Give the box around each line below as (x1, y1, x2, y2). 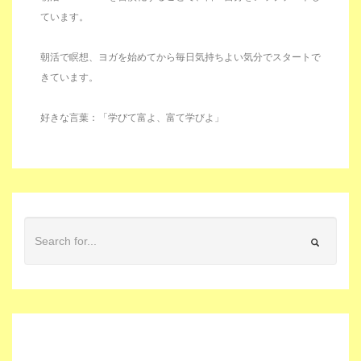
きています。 (40, 71, 98, 83)
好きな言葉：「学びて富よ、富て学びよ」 (40, 111, 224, 123)
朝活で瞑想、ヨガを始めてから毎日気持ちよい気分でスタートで (40, 51, 321, 63)
